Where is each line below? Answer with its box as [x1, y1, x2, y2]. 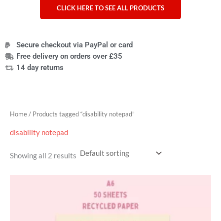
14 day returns [16, 63, 64, 73]
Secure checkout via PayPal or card [16, 40, 133, 50]
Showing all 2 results [10, 151, 76, 160]
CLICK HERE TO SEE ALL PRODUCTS [57, 4, 164, 12]
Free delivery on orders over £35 [16, 52, 122, 61]
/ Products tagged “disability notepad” [27, 110, 135, 118]
